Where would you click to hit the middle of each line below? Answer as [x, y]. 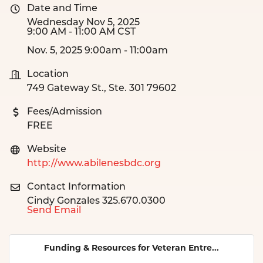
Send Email [54, 210]
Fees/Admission [65, 112]
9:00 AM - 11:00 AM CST [81, 32]
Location [48, 74]
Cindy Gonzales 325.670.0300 [96, 201]
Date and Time [62, 9]
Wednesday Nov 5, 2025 [83, 23]
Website [47, 149]
